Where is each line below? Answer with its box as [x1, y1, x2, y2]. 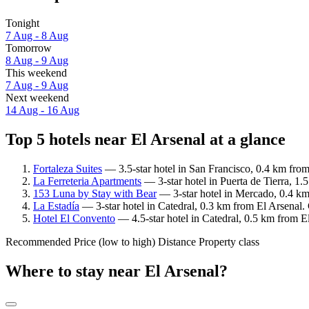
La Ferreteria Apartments [33, 175, 141, 187]
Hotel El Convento [33, 212, 115, 224]
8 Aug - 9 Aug [6, 54, 68, 67]
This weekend [6, 67, 67, 79]
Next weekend [6, 92, 69, 104]
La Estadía [33, 199, 79, 212]
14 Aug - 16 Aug [6, 104, 79, 117]
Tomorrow [6, 42, 52, 54]
